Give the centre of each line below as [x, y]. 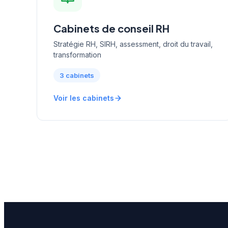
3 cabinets [77, 75]
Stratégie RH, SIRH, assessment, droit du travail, [133, 44]
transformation [77, 54]
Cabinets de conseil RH [111, 28]
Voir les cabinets [84, 98]
